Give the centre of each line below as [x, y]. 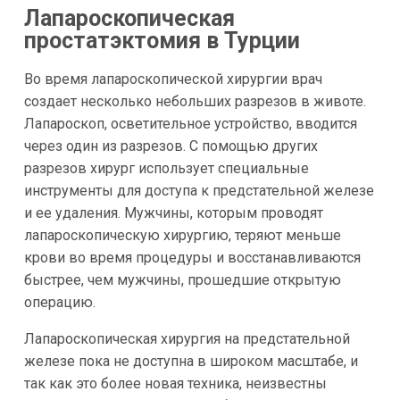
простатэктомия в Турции [162, 41]
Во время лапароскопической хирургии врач [173, 79]
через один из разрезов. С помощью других [171, 146]
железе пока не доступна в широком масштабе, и [191, 361]
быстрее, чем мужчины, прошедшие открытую [182, 279]
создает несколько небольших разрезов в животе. [195, 101]
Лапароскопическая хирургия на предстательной [187, 338]
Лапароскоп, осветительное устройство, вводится [190, 123]
